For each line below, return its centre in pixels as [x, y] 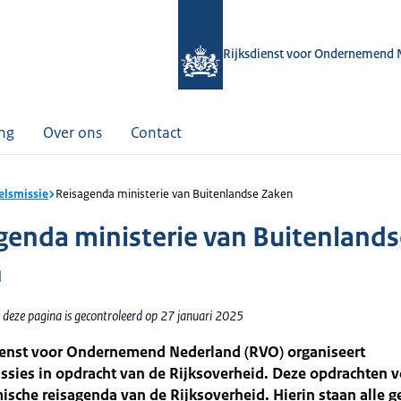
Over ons [73, 132]
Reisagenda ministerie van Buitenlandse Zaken [174, 194]
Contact [156, 132]
